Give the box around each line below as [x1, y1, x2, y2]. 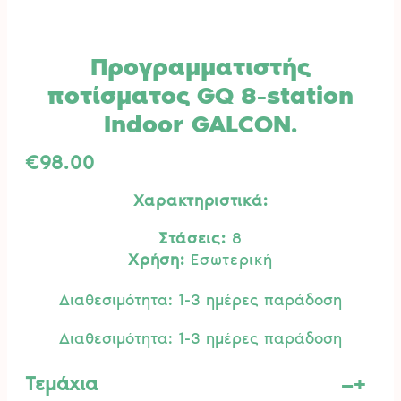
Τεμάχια [25, 371, 98, 397]
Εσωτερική [184, 249, 273, 269]
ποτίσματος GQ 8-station [47, 81, 354, 110]
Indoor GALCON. [104, 109, 297, 139]
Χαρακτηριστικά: [132, 190, 269, 210]
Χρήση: [128, 249, 185, 269]
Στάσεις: [158, 227, 226, 248]
